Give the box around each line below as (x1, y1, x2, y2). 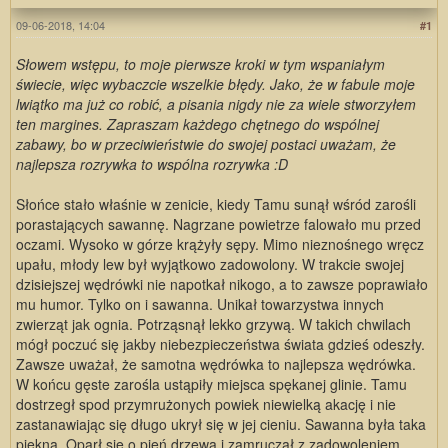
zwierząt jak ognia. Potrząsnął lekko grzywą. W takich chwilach (16, 314, 411, 335)
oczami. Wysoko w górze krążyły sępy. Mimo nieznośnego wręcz (16, 234, 424, 255)
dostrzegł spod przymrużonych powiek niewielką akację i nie (16, 394, 396, 415)
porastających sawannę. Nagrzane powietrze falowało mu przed (16, 214, 421, 235)
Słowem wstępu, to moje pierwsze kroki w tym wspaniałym (16, 54, 385, 75)
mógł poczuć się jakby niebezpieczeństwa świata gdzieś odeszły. (16, 334, 425, 355)
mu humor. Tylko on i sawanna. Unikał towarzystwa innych (16, 294, 384, 315)
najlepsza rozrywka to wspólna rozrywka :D (16, 154, 288, 175)
